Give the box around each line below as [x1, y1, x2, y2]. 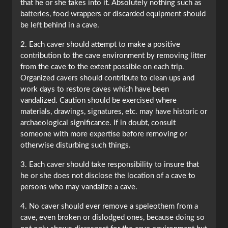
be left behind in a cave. [20, 21, 99, 30]
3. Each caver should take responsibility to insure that [20, 161, 199, 169]
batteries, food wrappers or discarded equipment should [20, 10, 206, 18]
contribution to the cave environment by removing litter [20, 52, 206, 60]
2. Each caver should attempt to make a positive [20, 41, 180, 49]
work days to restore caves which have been [20, 85, 169, 94]
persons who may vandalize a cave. [20, 183, 137, 191]
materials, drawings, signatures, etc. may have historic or [20, 108, 207, 116]
